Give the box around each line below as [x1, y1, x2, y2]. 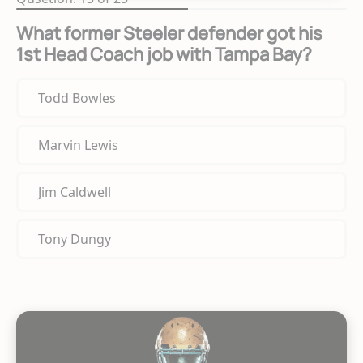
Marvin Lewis [38, 136, 118, 155]
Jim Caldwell [38, 183, 111, 202]
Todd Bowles [38, 89, 116, 108]
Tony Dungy [38, 230, 111, 249]
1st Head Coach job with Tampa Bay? [16, 42, 312, 67]
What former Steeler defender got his [16, 21, 322, 46]
